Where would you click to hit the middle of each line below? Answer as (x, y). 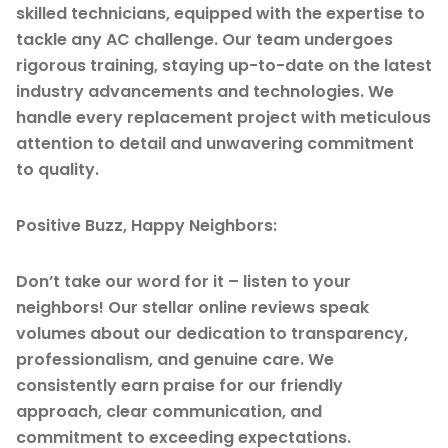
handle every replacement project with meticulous (223, 117)
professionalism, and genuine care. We (175, 359)
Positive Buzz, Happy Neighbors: (146, 225)
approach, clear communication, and (169, 411)
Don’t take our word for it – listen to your (183, 281)
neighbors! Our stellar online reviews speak (192, 307)
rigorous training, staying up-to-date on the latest (224, 65)
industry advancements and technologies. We (205, 91)
